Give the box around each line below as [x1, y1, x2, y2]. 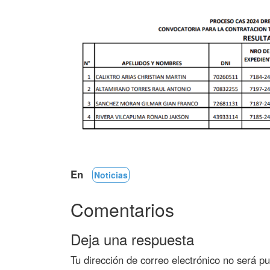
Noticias [94, 168, 128, 181]
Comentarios [71, 196, 174, 222]
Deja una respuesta [71, 228, 194, 250]
